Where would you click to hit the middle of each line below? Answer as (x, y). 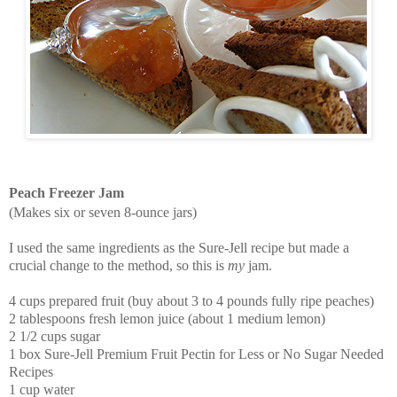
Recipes (31, 372)
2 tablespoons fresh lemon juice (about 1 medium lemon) (167, 319)
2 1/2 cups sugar (54, 337)
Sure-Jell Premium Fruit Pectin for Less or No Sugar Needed (214, 354)
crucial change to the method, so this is (118, 266)
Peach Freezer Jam (66, 193)
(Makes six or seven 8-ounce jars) (103, 213)
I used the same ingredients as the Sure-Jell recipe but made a (179, 248)
